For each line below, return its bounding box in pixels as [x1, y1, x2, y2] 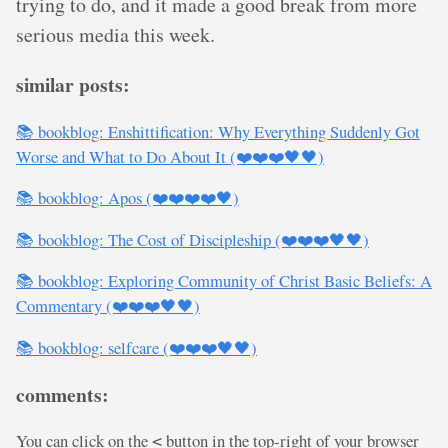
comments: [16, 379, 109, 409]
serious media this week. [16, 21, 215, 48]
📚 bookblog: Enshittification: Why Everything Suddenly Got [16, 119, 420, 143]
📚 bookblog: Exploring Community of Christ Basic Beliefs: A [16, 269, 432, 293]
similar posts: [16, 70, 130, 99]
